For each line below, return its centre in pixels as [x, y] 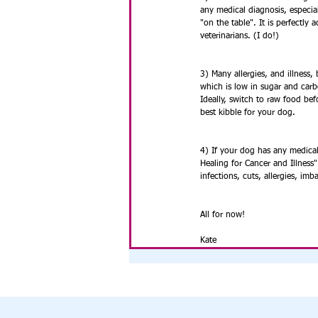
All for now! [223, 215]
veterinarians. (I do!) [241, 36]
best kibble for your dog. [248, 113]
